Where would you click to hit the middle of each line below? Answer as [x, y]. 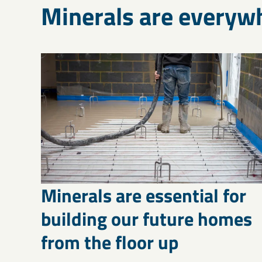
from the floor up [110, 242]
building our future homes [146, 218]
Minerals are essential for [144, 195]
